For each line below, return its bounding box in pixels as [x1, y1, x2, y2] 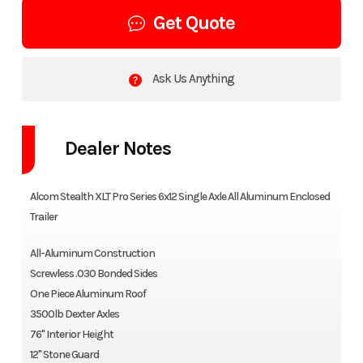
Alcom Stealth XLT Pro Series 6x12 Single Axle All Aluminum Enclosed [29, 190, 330, 204]
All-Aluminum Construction [29, 246, 155, 261]
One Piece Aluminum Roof [29, 287, 146, 301]
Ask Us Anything [150, 71, 234, 87]
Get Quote [153, 11, 235, 35]
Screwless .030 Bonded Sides [29, 267, 157, 281]
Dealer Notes [64, 137, 171, 160]
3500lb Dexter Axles [29, 307, 119, 322]
